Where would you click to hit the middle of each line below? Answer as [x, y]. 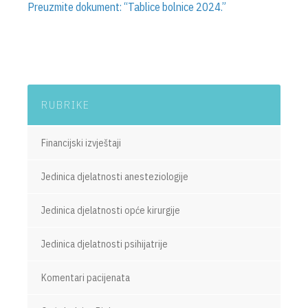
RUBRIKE [66, 104]
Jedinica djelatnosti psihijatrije [104, 244]
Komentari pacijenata [86, 278]
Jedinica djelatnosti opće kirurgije [111, 210]
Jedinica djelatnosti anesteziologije [115, 177]
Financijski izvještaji [81, 143]
